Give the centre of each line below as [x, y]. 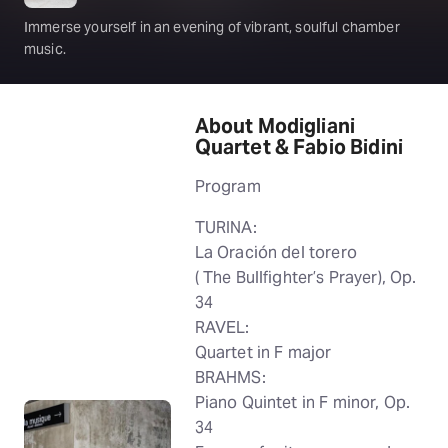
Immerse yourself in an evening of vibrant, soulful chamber [212, 27]
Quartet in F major [263, 352]
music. [45, 49]
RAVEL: [222, 327]
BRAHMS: [230, 377]
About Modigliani [275, 126]
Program [227, 186]
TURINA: [225, 227]
